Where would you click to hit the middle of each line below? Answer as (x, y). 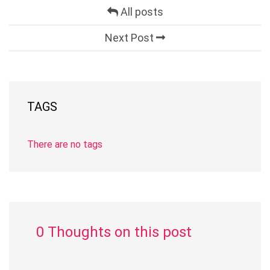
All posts (140, 11)
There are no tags (65, 144)
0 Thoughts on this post (114, 232)
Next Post (130, 37)
